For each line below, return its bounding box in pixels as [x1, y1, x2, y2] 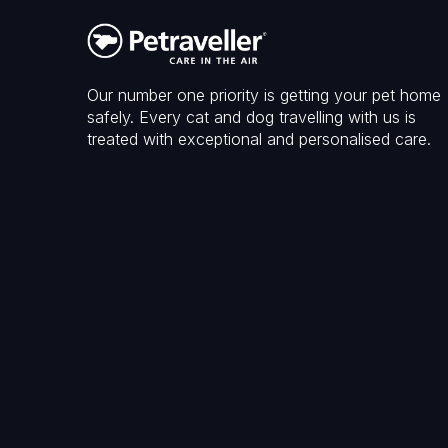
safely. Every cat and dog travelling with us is [87, 107, 416, 128]
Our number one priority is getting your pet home [87, 85, 441, 106]
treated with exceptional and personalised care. [87, 129, 431, 150]
